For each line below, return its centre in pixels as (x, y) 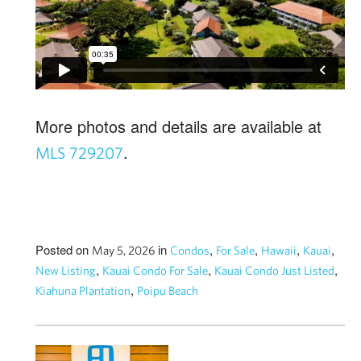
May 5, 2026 (125, 250)
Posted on (64, 249)
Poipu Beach (168, 290)
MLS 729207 (79, 152)
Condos (190, 250)
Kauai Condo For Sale (155, 270)
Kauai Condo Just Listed (274, 270)
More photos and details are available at (178, 126)
